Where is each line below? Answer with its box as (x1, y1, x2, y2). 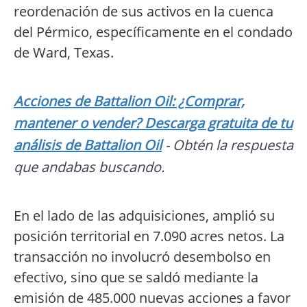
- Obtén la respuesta (162, 136, 293, 155)
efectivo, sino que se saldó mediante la (14, 268, 258, 287)
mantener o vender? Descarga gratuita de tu (14, 114, 293, 133)
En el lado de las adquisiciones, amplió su (14, 206, 275, 225)
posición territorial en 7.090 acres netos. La (14, 227, 284, 246)
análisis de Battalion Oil (14, 136, 162, 155)
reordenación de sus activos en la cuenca (14, 2, 273, 21)
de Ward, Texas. (14, 43, 114, 62)
